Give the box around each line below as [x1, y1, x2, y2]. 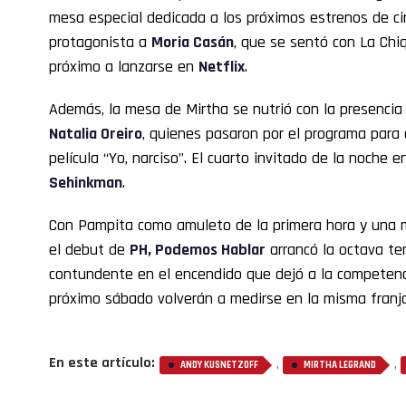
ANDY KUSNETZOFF [180, 359, 258, 372]
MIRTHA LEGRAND [304, 359, 376, 372]
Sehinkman [49, 172, 122, 194]
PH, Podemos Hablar [130, 239, 266, 261]
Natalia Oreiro [49, 123, 142, 145]
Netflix [198, 56, 245, 78]
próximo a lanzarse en [49, 56, 198, 78]
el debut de [49, 239, 130, 261]
